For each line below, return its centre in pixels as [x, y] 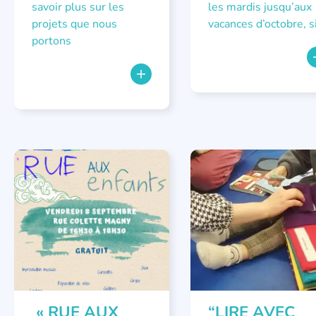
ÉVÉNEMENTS [57, 170]
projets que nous [74, 24]
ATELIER [221, 170]
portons [51, 41]
